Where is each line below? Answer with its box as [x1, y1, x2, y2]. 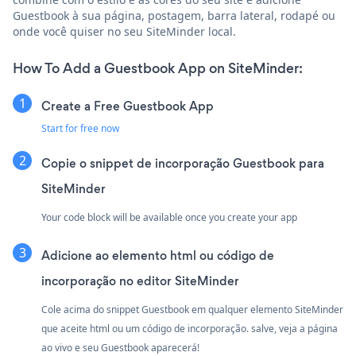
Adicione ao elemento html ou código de [41, 246, 274, 264]
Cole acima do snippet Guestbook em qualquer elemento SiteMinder [41, 302, 343, 316]
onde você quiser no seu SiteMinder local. [13, 23, 236, 39]
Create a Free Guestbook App [41, 97, 214, 114]
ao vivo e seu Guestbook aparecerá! [41, 340, 199, 354]
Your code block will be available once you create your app [41, 210, 297, 224]
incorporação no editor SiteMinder [41, 272, 239, 289]
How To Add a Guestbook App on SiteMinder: [13, 58, 303, 78]
